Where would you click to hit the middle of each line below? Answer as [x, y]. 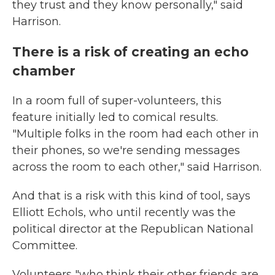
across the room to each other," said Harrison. [137, 167]
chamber [44, 71]
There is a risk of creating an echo [130, 52]
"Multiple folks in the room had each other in [136, 134]
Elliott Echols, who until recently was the [124, 212]
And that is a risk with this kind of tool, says [131, 196]
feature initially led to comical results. [115, 117]
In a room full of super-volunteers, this [117, 101]
